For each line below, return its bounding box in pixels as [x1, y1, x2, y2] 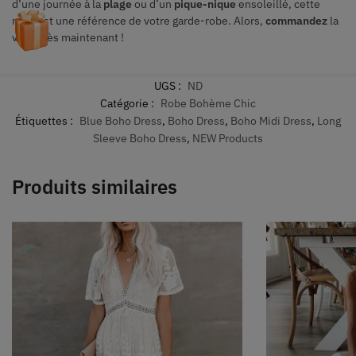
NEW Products [192, 131, 263, 146]
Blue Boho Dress [79, 114, 162, 129]
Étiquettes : [15, 114, 75, 129]
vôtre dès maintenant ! [12, 29, 124, 44]
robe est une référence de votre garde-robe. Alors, [12, 13, 265, 28]
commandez [265, 13, 327, 28]
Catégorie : [100, 96, 157, 111]
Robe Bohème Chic [161, 96, 256, 111]
